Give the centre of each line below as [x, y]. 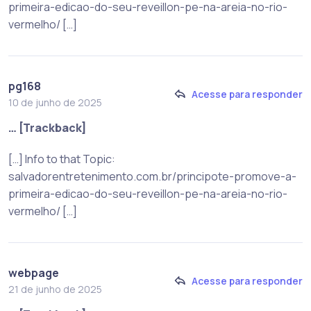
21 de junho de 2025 [55, 289]
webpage [34, 272]
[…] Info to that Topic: [62, 159]
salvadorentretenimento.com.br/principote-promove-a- [152, 176]
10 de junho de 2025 [55, 102]
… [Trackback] [48, 127]
